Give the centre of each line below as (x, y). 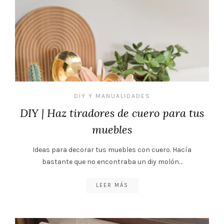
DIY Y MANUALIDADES (112, 96)
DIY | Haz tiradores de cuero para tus (112, 113)
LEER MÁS (112, 185)
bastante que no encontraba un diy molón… (112, 161)
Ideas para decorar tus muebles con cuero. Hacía (112, 149)
